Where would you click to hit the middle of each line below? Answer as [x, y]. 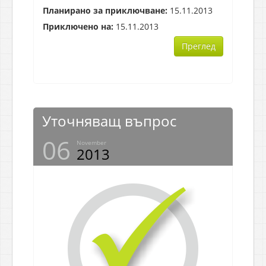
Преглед [199, 46]
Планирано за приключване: [105, 10]
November [91, 142]
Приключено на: [78, 26]
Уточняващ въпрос [109, 121]
